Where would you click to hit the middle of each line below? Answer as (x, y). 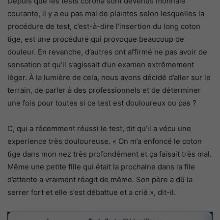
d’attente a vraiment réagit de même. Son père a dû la (100, 180)
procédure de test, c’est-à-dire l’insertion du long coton (104, 27)
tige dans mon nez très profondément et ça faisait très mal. (110, 154)
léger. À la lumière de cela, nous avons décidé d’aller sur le (109, 78)
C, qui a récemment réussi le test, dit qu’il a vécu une (99, 129)
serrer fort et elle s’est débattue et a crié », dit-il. (92, 192)
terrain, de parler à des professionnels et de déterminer (104, 90)
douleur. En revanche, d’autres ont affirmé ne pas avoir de (107, 52)
